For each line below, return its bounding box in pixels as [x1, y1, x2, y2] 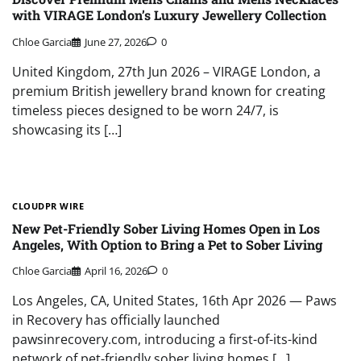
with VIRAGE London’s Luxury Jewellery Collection [12, 6, 326, 24]
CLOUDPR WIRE [12, 199, 84, 212]
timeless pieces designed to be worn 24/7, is [12, 101, 279, 119]
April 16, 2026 [85, 263, 147, 279]
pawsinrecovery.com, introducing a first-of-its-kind [12, 330, 317, 349]
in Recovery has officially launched [12, 311, 220, 330]
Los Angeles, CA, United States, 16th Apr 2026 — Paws [12, 292, 337, 310]
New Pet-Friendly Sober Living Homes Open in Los [12, 220, 320, 238]
